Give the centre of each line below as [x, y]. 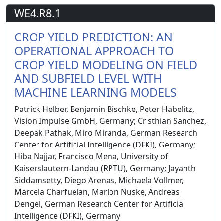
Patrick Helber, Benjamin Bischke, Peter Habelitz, [104, 109]
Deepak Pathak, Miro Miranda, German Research [106, 133]
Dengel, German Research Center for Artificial [100, 204]
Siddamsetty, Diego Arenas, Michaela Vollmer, [99, 180]
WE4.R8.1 [37, 13]
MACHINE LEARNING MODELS [95, 92]
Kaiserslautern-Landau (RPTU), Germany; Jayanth [105, 168]
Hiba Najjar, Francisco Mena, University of [91, 157]
